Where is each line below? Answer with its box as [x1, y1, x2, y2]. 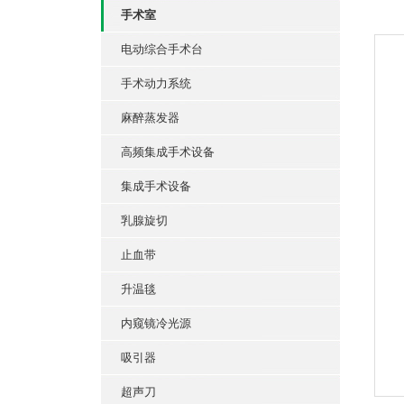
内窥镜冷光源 [121, 317, 191, 330]
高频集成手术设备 [121, 145, 215, 159]
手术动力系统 [121, 77, 191, 90]
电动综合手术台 [121, 42, 203, 56]
